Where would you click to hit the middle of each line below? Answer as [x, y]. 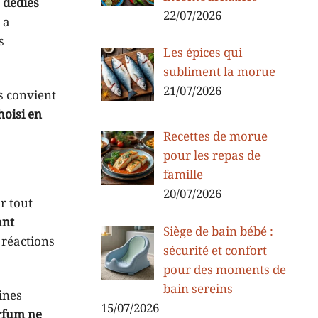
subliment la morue [219, 72]
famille [183, 176]
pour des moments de [224, 270]
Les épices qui [202, 53]
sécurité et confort [215, 251]
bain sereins [198, 289]
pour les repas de [212, 157]
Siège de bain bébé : [218, 232]
